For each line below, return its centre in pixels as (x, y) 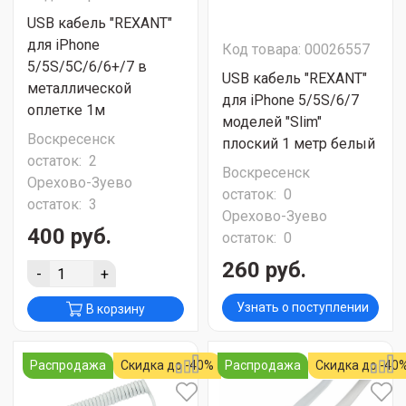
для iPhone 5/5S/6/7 (290, 100)
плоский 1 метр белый (299, 144)
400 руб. (69, 237)
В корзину (116, 309)
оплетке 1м (66, 110)
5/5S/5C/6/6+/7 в (87, 67)
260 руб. (264, 270)
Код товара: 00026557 (296, 49)
